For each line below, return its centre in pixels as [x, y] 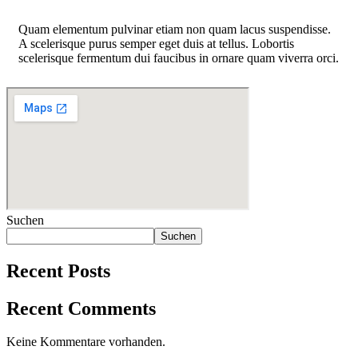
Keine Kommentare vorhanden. [86, 342]
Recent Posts [58, 270]
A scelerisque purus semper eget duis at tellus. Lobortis [156, 43]
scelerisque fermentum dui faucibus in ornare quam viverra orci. [179, 58]
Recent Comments [81, 308]
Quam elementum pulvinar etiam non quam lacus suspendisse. [175, 29]
